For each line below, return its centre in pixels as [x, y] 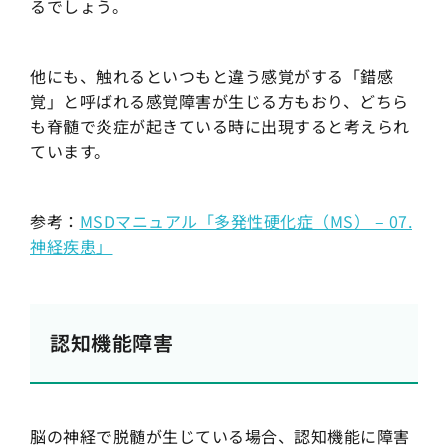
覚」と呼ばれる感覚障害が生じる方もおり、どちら [219, 101]
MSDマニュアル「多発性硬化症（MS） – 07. [245, 221]
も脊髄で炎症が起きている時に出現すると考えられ [220, 126]
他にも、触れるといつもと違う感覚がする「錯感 [211, 76]
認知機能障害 [111, 343]
